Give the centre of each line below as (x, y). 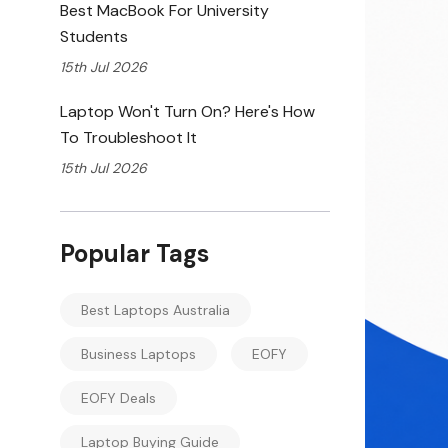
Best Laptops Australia (155, 310)
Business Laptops (138, 354)
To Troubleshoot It (128, 137)
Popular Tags (134, 253)
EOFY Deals (118, 398)
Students (94, 36)
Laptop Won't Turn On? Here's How (187, 111)
